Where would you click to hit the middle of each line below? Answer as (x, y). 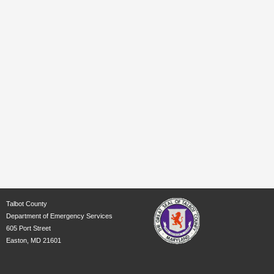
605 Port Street (28, 228)
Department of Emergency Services (59, 216)
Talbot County (27, 204)
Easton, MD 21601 (34, 240)
